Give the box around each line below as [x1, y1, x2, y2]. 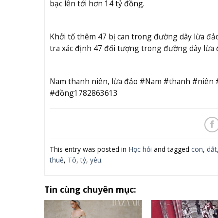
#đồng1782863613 [49, 88, 118, 99]
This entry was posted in [49, 144, 128, 154]
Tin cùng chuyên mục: [44, 183, 136, 195]
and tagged [151, 144, 191, 154]
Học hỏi [128, 144, 152, 154]
